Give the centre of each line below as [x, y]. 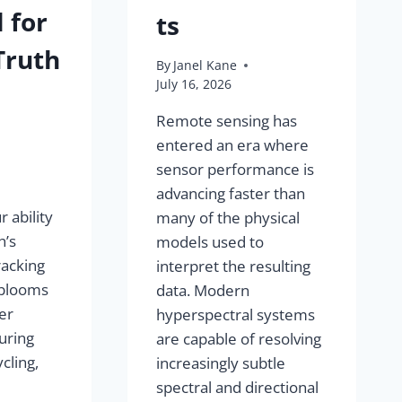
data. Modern [203, 291]
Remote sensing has [227, 121]
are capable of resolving [239, 339]
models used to [210, 242]
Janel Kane [205, 66]
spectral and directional [238, 388]
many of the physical [228, 218]
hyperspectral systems [236, 315]
